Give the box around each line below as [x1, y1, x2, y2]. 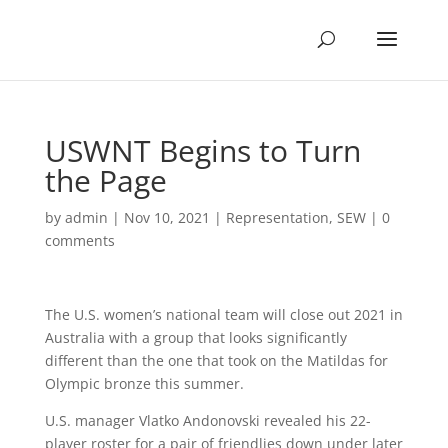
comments [44, 231, 115, 250]
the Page [44, 160, 167, 201]
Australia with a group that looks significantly [44, 328, 347, 347]
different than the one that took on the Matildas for [44, 351, 388, 370]
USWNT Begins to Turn [44, 130, 361, 171]
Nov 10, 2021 [123, 208, 210, 227]
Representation [225, 208, 329, 227]
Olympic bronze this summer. [44, 374, 244, 393]
